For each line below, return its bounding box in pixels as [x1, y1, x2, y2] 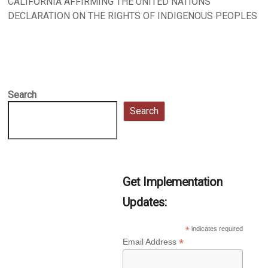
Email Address [122, 237, 179, 247]
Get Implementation [122, 175, 223, 190]
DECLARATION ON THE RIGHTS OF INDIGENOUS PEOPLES [8, 10, 258, 22]
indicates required [190, 225, 243, 233]
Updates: [122, 196, 167, 210]
